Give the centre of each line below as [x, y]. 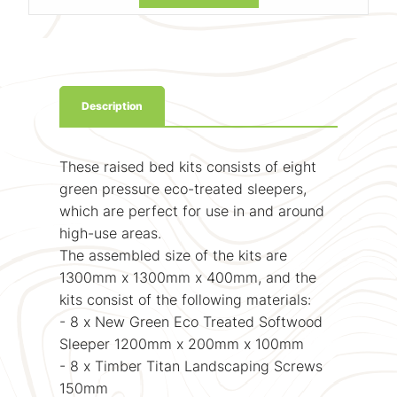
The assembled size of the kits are [173, 255]
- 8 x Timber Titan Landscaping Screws [191, 366]
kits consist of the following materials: [185, 299]
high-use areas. [110, 233]
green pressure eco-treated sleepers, [183, 188]
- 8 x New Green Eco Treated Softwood [191, 321]
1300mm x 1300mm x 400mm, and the [187, 277]
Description [112, 105]
